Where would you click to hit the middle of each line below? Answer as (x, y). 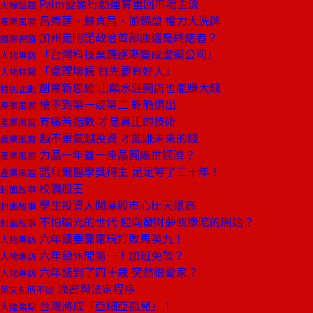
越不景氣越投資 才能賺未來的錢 (117, 138)
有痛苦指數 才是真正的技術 (106, 121)
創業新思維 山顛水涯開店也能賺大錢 (129, 87)
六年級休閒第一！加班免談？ (110, 255)
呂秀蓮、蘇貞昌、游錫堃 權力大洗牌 (129, 20)
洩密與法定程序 (95, 289)
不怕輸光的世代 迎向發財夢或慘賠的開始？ (145, 221)
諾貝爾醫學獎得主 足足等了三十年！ (129, 171)
